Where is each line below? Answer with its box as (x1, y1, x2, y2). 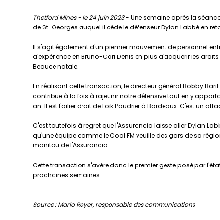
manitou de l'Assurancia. (33, 141, 110, 150)
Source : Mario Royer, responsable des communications (33, 200, 195, 209)
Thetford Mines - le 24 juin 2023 (33, 13, 125, 22)
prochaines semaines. (33, 170, 102, 179)
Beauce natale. (33, 62, 79, 71)
